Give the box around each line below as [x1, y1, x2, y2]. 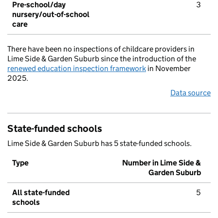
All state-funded [12, 188, 70, 198]
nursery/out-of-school [12, 10, 90, 19]
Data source [170, 88, 211, 98]
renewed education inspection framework [7, 64, 146, 73]
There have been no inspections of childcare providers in [7, 44, 195, 54]
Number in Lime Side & [122, 158, 201, 168]
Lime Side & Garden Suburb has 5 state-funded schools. [7, 139, 192, 148]
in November [146, 64, 191, 73]
